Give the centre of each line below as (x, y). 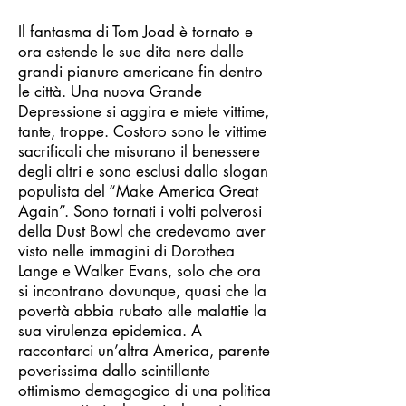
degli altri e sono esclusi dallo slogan (143, 171)
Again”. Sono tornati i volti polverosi (140, 211)
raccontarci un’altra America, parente (144, 351)
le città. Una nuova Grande (110, 92)
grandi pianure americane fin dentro (140, 72)
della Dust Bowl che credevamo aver (142, 231)
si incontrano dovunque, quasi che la (142, 291)
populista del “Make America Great (138, 191)
